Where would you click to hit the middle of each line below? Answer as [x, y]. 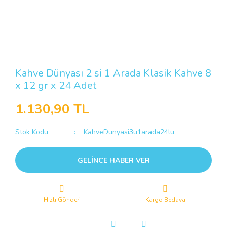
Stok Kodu [32, 132]
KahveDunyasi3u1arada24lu [129, 132]
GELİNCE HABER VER [113, 160]
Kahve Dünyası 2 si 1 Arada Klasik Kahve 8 [113, 73]
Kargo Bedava [165, 200]
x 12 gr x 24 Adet [56, 85]
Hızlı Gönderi [62, 200]
